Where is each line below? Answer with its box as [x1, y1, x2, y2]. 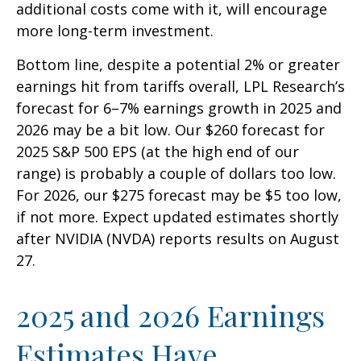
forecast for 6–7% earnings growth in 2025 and [16, 98, 342, 118]
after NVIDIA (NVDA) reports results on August [16, 229, 339, 249]
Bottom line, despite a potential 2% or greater [16, 55, 340, 75]
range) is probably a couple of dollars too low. [16, 164, 336, 184]
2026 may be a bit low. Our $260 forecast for [16, 120, 325, 140]
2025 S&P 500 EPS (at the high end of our [16, 142, 299, 162]
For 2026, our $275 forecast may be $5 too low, [16, 185, 342, 205]
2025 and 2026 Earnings [16, 296, 325, 335]
